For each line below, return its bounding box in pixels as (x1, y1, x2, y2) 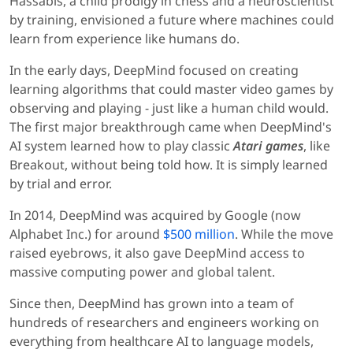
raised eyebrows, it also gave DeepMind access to (9, 244, 305, 262)
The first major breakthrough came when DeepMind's (9, 118, 332, 136)
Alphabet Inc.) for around (9, 225, 163, 243)
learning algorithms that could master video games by (9, 80, 333, 98)
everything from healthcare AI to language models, (9, 333, 314, 351)
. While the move (235, 225, 333, 243)
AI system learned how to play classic (9, 137, 233, 155)
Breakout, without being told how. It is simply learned (9, 156, 328, 174)
